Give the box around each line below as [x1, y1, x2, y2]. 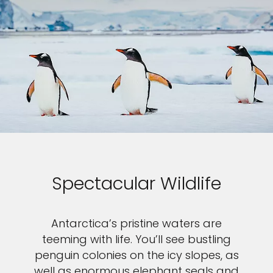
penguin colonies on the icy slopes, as [34, 247, 239, 263]
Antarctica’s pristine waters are [51, 215, 222, 231]
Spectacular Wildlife [52, 171, 221, 196]
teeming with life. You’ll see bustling [42, 231, 231, 247]
